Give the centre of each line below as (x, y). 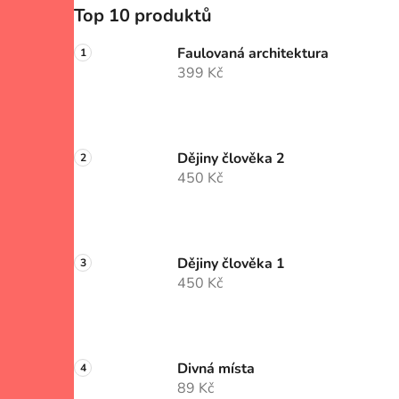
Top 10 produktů (143, 15)
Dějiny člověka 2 (231, 158)
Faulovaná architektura (253, 53)
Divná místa (216, 368)
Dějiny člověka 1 (231, 263)
